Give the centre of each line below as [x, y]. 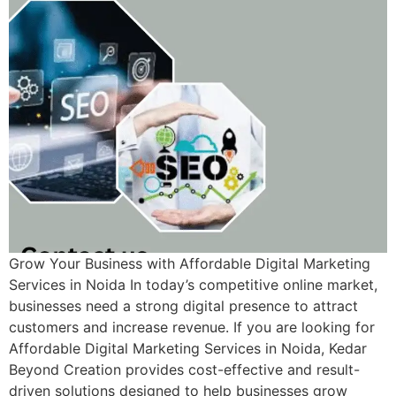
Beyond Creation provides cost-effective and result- [184, 369]
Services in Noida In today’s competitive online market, [193, 285]
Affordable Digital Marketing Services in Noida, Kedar [188, 348]
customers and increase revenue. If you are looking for [192, 327]
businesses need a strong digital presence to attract [183, 306]
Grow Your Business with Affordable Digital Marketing [190, 263]
